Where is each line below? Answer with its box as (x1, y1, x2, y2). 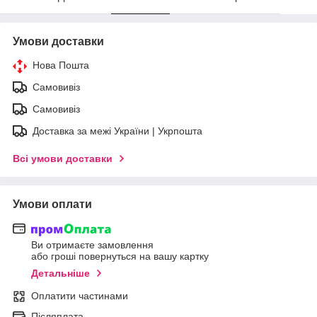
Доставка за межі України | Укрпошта (33, 125, 202, 137)
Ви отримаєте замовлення (31, 239, 154, 251)
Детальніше (31, 267, 90, 279)
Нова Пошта (33, 59, 89, 71)
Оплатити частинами (31, 290, 128, 302)
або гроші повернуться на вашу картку (31, 250, 209, 263)
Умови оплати (13, 198, 92, 210)
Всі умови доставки (13, 153, 113, 164)
